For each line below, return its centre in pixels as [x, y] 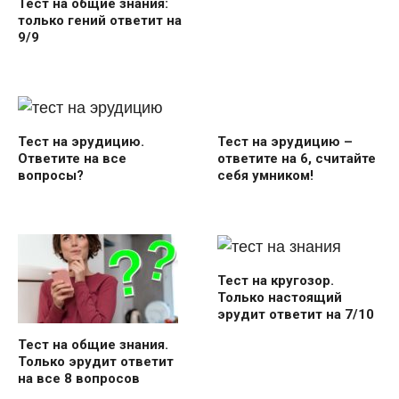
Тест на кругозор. [276, 281]
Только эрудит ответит [96, 362]
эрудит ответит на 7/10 [296, 315]
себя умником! [265, 175]
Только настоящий [280, 298]
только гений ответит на [100, 20]
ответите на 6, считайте [297, 158]
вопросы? [51, 176]
